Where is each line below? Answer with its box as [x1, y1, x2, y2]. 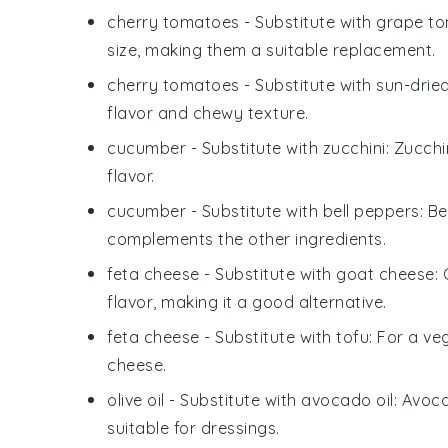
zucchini [322, 137, 386, 158]
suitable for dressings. [107, 417, 280, 438]
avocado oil [301, 389, 394, 410]
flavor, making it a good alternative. [107, 291, 387, 312]
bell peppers [322, 200, 420, 221]
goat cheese [336, 263, 435, 284]
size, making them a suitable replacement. [107, 39, 436, 60]
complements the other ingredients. [107, 228, 386, 249]
